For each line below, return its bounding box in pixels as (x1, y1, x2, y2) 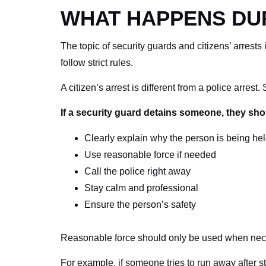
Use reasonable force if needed (84, 149, 216, 160)
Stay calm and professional (84, 182, 198, 193)
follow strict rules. (61, 57, 133, 68)
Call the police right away (84, 166, 191, 176)
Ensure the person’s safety (84, 199, 196, 210)
